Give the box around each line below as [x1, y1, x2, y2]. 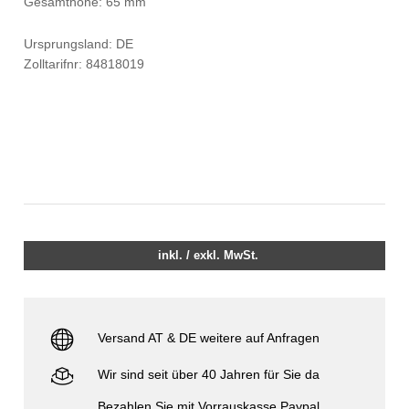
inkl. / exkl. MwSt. [158, 248, 259, 262]
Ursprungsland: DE [24, 36, 134, 51]
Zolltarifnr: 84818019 [24, 56, 145, 71]
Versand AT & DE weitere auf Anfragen [98, 330, 320, 346]
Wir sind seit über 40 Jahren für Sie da [98, 367, 320, 383]
